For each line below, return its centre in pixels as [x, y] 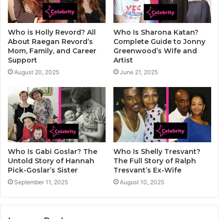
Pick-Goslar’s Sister [43, 170]
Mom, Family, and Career [52, 51]
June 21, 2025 [139, 72]
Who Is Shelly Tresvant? [157, 151]
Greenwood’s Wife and [155, 51]
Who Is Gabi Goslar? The [53, 151]
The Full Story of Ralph [155, 161]
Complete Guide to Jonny [159, 41]
